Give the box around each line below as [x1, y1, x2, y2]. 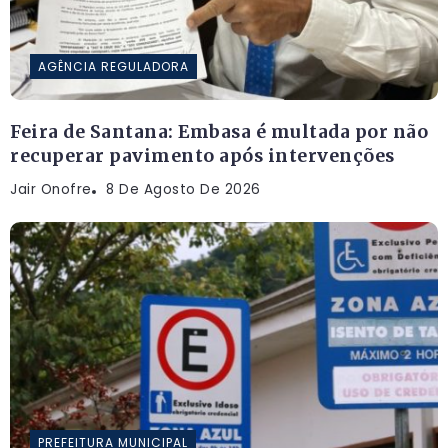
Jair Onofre [10, 179, 92, 199]
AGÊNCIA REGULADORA [38, 57, 189, 75]
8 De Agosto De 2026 [106, 179, 261, 199]
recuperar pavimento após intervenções [10, 144, 395, 167]
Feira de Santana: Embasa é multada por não [10, 120, 428, 143]
